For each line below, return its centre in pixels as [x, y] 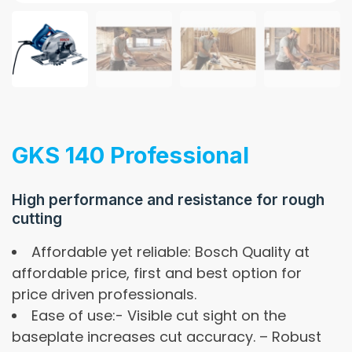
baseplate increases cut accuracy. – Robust [167, 336]
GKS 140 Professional [130, 155]
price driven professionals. [104, 294]
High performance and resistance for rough [168, 200]
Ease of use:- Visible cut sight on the [159, 315]
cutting [37, 218]
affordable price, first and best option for [157, 273]
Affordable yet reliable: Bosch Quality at [170, 251]
